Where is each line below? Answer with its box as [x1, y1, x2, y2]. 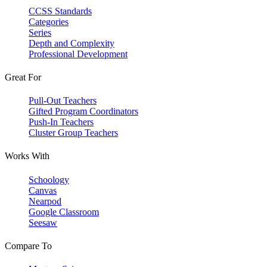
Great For [5, 72, 41, 82]
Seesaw [29, 217, 57, 228]
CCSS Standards [29, 5, 92, 16]
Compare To [5, 240, 52, 251]
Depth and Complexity [29, 38, 114, 48]
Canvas [29, 185, 57, 195]
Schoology [29, 174, 69, 185]
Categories [29, 16, 69, 27]
